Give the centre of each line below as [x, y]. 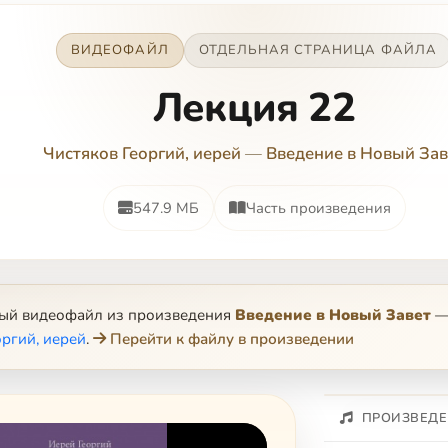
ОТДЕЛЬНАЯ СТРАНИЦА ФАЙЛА [317, 50]
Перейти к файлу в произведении [232, 339]
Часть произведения [318, 208]
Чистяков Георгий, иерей [142, 153]
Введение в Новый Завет [333, 315]
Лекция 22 [254, 108]
